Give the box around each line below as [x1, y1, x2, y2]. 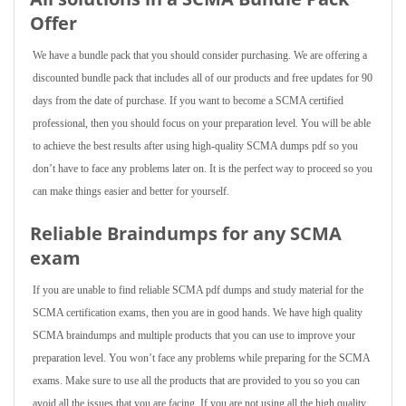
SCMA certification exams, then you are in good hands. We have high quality [33, 306, 362, 319]
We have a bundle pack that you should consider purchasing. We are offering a [33, 49, 367, 62]
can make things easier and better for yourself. [33, 185, 229, 198]
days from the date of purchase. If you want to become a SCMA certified [33, 94, 343, 107]
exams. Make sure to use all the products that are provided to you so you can [33, 374, 360, 387]
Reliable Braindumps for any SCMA [30, 221, 342, 246]
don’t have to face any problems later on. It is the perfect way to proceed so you [33, 162, 372, 175]
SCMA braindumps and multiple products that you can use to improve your [33, 329, 355, 342]
